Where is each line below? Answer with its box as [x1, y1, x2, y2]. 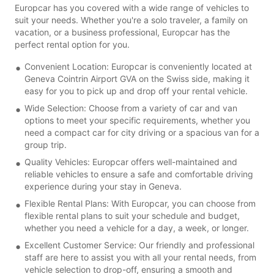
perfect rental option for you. [15, 39, 130, 50]
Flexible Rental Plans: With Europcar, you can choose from [24, 198, 256, 209]
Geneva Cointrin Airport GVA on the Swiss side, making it [24, 73, 250, 84]
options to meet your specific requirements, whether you [24, 114, 250, 125]
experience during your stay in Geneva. [24, 180, 182, 191]
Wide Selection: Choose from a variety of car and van [24, 102, 237, 113]
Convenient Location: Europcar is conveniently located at [24, 61, 252, 72]
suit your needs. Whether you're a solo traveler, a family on [15, 14, 248, 25]
